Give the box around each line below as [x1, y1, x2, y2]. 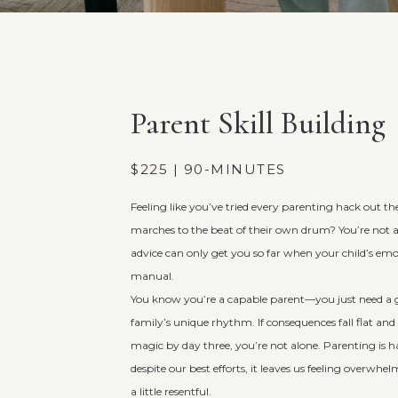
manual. [131, 269, 174, 283]
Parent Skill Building [131, 105, 386, 142]
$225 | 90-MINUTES [131, 161, 286, 178]
